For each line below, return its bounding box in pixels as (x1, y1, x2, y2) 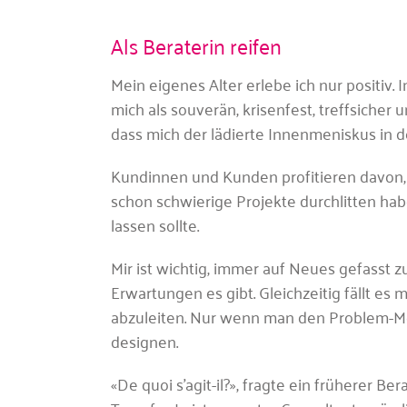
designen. (111, 325, 178, 355)
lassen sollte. (111, 209, 199, 239)
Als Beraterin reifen (111, 26, 282, 65)
